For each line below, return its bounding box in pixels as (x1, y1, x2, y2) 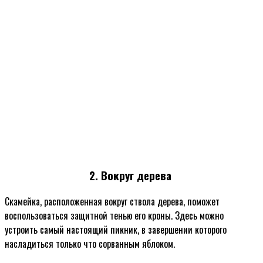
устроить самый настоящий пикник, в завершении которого (5, 222, 227, 237)
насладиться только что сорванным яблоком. (5, 236, 175, 251)
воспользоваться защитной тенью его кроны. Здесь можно (5, 208, 224, 222)
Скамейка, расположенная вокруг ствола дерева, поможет (5, 194, 220, 208)
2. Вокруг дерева (89, 167, 174, 183)
